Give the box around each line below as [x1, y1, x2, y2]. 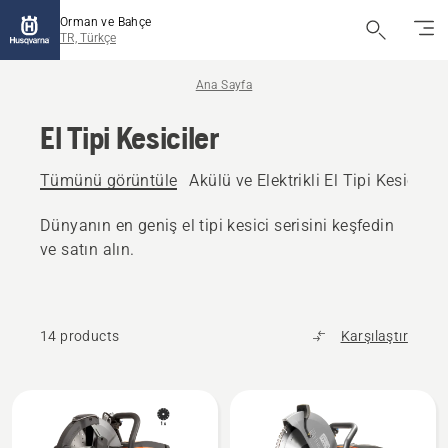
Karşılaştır [340, 328, 408, 344]
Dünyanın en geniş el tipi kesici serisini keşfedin [40, 216, 394, 235]
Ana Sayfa [195, 78, 253, 92]
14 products [40, 328, 120, 344]
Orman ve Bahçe [60, 15, 152, 29]
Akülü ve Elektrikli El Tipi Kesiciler [189, 171, 439, 190]
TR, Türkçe [60, 31, 116, 45]
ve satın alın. [40, 240, 135, 259]
